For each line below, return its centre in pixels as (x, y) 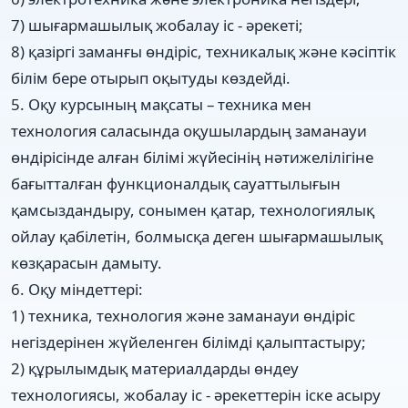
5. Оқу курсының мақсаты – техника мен (161, 104)
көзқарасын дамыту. (87, 262)
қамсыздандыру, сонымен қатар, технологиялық (193, 209)
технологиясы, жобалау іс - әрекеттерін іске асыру (196, 394)
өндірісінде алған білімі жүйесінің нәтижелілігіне (192, 157)
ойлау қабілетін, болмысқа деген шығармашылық (197, 236)
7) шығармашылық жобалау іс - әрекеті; (157, 25)
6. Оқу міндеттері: (77, 289)
